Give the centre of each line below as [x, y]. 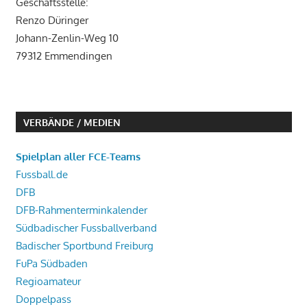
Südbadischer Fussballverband [86, 228]
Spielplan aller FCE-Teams [78, 156]
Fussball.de [41, 174]
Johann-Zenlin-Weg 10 [67, 38]
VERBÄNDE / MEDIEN [72, 122]
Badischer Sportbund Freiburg [84, 245]
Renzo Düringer [52, 21]
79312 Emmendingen [64, 56]
